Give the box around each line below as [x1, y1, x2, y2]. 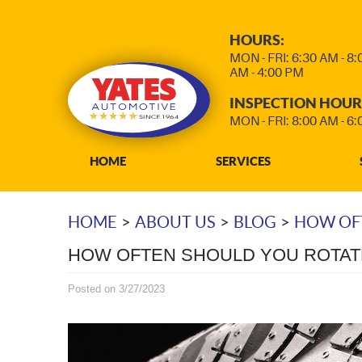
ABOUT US [135, 213, 216, 231]
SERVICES [215, 154, 271, 168]
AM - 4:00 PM [229, 65, 304, 80]
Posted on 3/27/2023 [68, 282, 165, 295]
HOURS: [229, 32, 284, 48]
